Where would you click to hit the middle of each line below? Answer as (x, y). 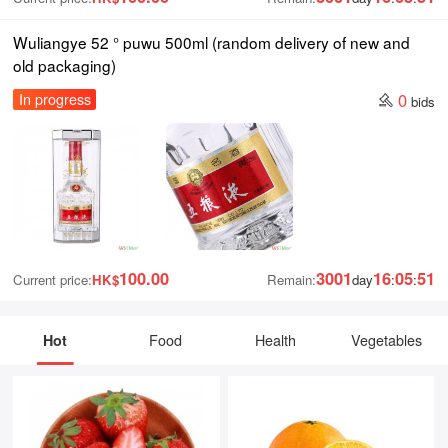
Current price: (53, 280)
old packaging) (65, 64)
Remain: (291, 280)
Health (276, 339)
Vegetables (386, 339)
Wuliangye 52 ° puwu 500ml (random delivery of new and (212, 41)
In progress (54, 99)
